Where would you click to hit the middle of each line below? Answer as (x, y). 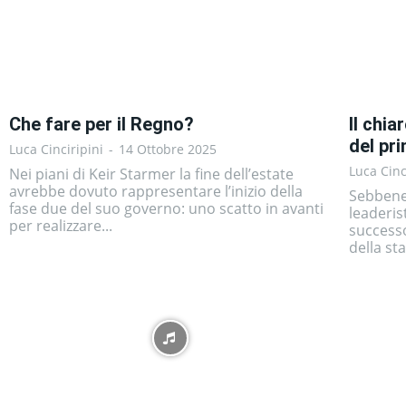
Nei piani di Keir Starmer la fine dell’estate (151, 174)
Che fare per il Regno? (101, 124)
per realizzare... (61, 225)
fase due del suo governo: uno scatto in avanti (166, 208)
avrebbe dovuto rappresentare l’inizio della (156, 191)
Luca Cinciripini (56, 149)
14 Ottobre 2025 (168, 149)
